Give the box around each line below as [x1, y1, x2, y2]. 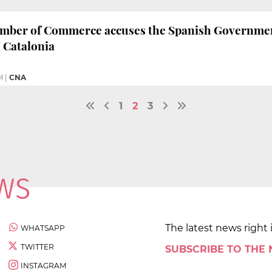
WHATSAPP [21, 223, 65, 233]
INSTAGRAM [21, 260, 66, 270]
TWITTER [21, 242, 54, 251]
